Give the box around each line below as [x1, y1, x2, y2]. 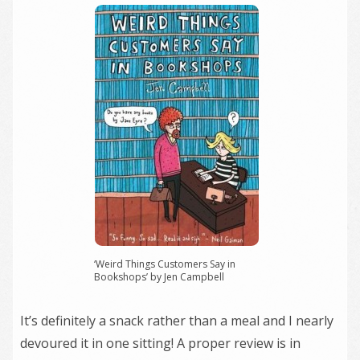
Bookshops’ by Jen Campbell [94, 269, 224, 284]
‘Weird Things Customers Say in [94, 256, 235, 271]
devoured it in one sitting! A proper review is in [20, 333, 301, 352]
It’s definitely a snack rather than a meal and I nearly [20, 311, 333, 329]
